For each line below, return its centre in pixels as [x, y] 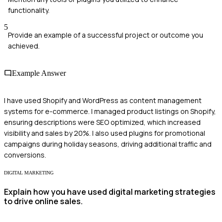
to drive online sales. [43, 201]
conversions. [25, 155]
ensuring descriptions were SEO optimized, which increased [102, 122]
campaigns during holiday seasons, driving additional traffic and [108, 144]
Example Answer [39, 73]
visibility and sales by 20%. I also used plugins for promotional [105, 133]
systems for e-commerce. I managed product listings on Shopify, [110, 111]
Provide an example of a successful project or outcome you [106, 35]
